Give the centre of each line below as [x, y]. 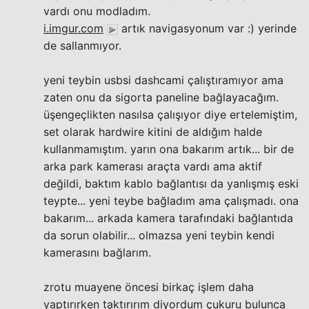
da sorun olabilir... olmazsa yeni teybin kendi [159, 235]
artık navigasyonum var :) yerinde [207, 28]
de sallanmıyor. [82, 46]
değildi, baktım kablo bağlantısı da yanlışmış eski [171, 183]
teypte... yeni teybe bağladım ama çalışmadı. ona [171, 201]
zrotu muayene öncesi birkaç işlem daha [149, 287]
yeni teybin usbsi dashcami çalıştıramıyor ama [163, 80]
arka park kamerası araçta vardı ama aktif [153, 166]
